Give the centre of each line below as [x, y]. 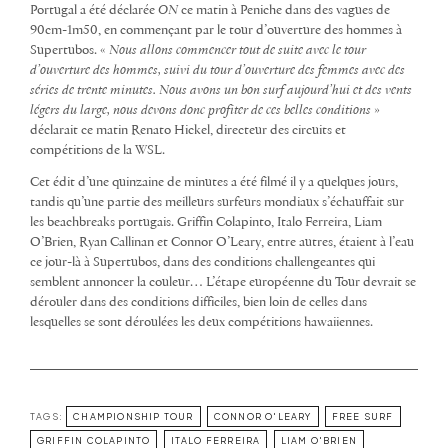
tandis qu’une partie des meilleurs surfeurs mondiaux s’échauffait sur [217, 202]
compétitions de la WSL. [97, 150]
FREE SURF [362, 416]
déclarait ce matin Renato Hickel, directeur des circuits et [188, 130]
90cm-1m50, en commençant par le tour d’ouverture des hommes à [216, 30]
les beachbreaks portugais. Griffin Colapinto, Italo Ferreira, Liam [206, 222]
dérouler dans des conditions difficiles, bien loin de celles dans [198, 302]
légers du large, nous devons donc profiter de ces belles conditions [200, 110]
